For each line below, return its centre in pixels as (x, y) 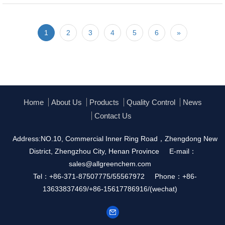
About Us (66, 102)
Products (104, 102)
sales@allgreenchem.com (110, 164)
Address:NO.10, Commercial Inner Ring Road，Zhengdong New (115, 139)
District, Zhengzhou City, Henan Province (94, 151)
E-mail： (183, 151)
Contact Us (113, 116)
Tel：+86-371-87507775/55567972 (89, 176)
